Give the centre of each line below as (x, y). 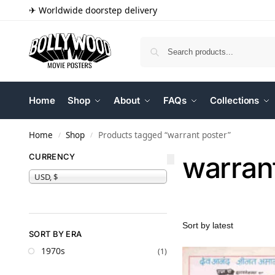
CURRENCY (52, 157)
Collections (235, 100)
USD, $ (46, 176)
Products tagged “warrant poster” (164, 135)
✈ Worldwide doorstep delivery (93, 10)
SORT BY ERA (56, 234)
